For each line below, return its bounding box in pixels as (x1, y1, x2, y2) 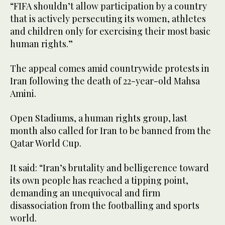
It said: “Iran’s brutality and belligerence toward (10, 162, 209, 174)
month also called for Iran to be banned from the (10, 125, 211, 137)
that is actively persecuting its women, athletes (10, 13, 206, 25)
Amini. (10, 87, 36, 100)
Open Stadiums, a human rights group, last (10, 112, 187, 125)
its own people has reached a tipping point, (10, 174, 188, 187)
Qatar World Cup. (10, 137, 81, 150)
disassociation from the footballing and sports (10, 199, 199, 212)
